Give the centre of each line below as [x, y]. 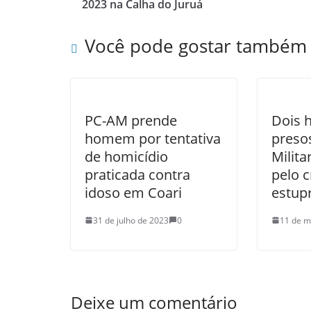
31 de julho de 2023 [131, 220]
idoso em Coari [133, 192]
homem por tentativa [153, 138]
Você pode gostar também [196, 45]
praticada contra [137, 174]
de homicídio [126, 156]
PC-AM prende [131, 120]
